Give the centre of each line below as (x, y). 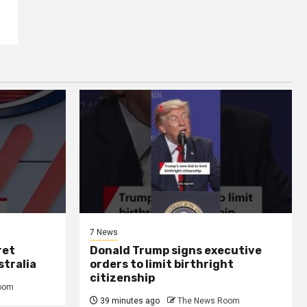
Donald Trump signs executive (176, 250)
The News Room (209, 300)
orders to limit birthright (162, 264)
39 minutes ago (129, 300)
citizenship (122, 278)
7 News (104, 232)
